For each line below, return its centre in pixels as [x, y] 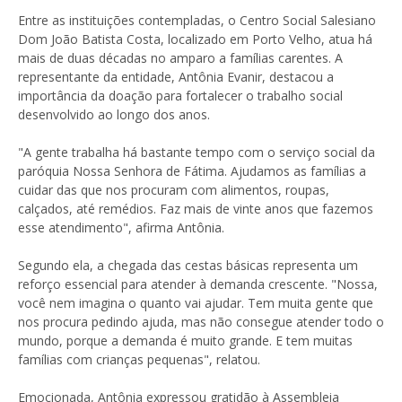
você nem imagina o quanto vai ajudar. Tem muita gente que [196, 303]
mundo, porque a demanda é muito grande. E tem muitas [185, 341]
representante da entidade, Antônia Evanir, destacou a [176, 77]
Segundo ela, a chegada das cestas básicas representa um [188, 265]
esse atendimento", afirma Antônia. [121, 227]
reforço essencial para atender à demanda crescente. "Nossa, [198, 284]
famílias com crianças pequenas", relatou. [139, 359]
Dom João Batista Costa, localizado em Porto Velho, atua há [195, 39]
